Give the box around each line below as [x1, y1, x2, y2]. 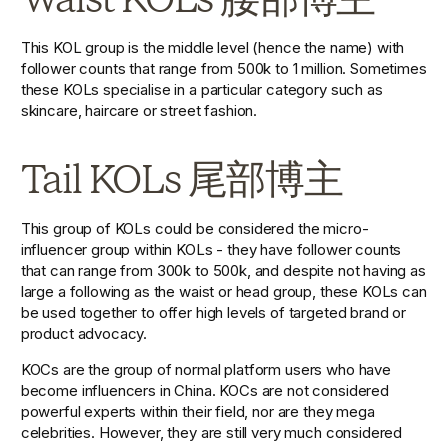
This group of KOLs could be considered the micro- [20, 218, 369, 238]
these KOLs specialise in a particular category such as [20, 80, 383, 100]
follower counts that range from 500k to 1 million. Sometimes [20, 59, 427, 79]
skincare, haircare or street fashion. [20, 101, 262, 121]
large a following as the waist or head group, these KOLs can [20, 281, 427, 301]
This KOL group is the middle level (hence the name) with [20, 38, 405, 58]
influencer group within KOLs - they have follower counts [20, 239, 402, 259]
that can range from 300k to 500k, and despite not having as [20, 260, 426, 280]
